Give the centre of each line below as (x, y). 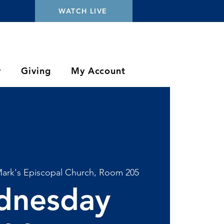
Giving (36, 71)
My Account (98, 71)
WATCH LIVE (83, 11)
